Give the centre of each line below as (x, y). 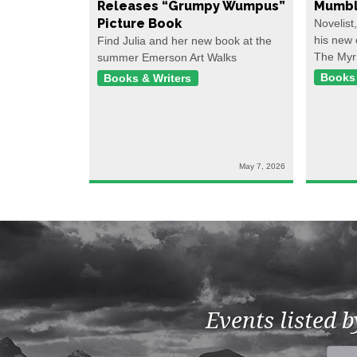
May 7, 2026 (262, 166)
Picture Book (139, 23)
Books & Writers (148, 78)
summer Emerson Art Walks (167, 57)
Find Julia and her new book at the (184, 40)
